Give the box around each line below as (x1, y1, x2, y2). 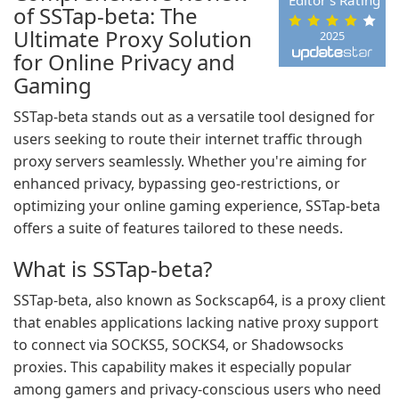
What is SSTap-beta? (13, 254, 212, 283)
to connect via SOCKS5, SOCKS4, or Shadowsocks (13, 335, 344, 354)
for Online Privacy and (13, 47, 235, 77)
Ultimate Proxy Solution (13, 24, 252, 53)
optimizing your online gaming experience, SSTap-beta (13, 196, 380, 216)
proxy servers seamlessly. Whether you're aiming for (13, 151, 367, 171)
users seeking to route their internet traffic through (13, 129, 362, 149)
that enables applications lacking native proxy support (13, 313, 379, 332)
